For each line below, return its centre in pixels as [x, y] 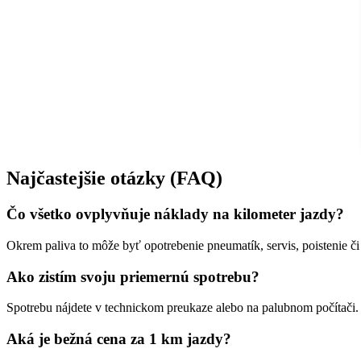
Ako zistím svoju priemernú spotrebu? [133, 276]
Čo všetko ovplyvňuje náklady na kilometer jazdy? [175, 214]
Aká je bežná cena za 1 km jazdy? [119, 339]
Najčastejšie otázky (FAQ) [114, 178]
